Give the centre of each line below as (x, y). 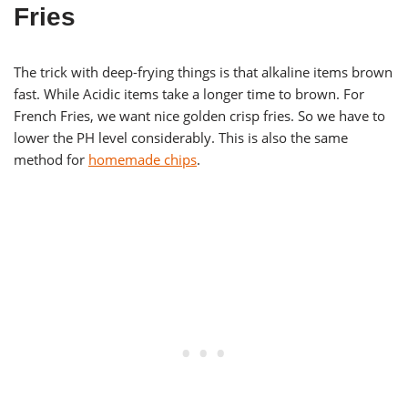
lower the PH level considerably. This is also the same (181, 138)
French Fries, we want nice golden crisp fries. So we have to (199, 116)
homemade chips (143, 160)
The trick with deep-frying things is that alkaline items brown (203, 72)
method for (51, 160)
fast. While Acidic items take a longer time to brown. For (189, 94)
